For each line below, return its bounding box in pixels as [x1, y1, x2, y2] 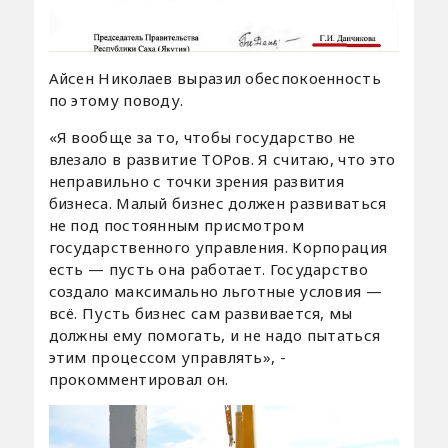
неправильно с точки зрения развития [48, 170, 345, 191]
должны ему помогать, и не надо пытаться [48, 324, 381, 345]
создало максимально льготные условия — [48, 280, 382, 301]
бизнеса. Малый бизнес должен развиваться [48, 192, 387, 213]
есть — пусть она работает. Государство [48, 258, 368, 279]
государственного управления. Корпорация [48, 236, 388, 257]
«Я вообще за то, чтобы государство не [48, 126, 356, 147]
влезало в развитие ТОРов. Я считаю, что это [48, 148, 396, 169]
